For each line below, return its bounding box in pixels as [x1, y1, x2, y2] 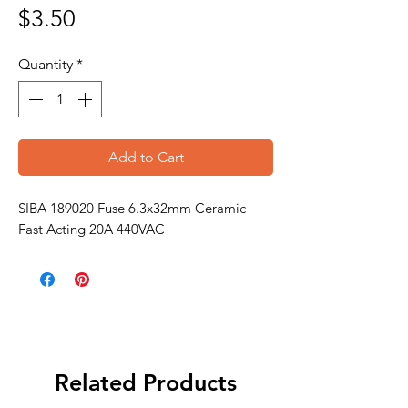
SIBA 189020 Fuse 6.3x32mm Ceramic [18, 199, 246, 217]
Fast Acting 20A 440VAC [18, 220, 165, 238]
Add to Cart [107, 148, 184, 166]
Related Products [55, 369, 237, 396]
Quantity [18, 56, 73, 73]
